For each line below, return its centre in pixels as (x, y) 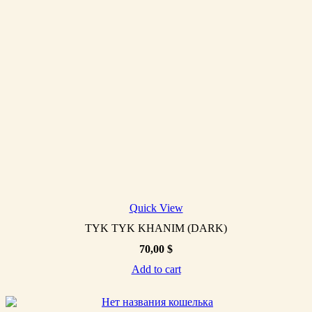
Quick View (156, 208)
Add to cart (156, 269)
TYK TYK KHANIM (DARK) (156, 228)
